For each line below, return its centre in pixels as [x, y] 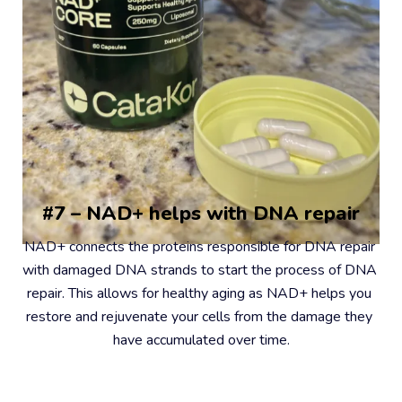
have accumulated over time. [201, 341]
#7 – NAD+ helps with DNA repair [201, 214]
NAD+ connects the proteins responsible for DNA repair [199, 247]
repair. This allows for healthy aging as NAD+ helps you [199, 294]
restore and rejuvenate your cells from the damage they [199, 317]
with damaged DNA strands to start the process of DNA [199, 271]
